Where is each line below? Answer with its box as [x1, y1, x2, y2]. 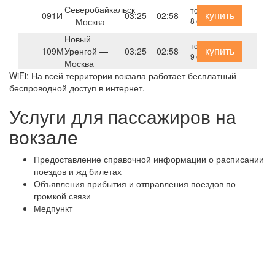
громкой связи [34, 190, 91, 202]
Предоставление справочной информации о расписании [34, 153, 264, 165]
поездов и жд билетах [34, 165, 122, 177]
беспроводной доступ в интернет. [9, 82, 145, 94]
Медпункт [34, 202, 72, 214]
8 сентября [190, 15, 230, 26]
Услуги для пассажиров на [9, 103, 236, 130]
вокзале [9, 123, 78, 150]
